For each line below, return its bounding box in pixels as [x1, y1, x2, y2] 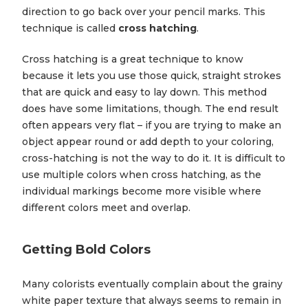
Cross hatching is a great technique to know [22, 53, 243, 66]
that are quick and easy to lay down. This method [22, 86, 267, 99]
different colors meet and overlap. [22, 201, 190, 214]
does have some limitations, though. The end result [22, 102, 278, 115]
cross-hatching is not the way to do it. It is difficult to [22, 152, 285, 165]
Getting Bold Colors [22, 242, 151, 258]
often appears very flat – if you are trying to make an [22, 119, 281, 132]
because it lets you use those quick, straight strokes [22, 69, 281, 82]
